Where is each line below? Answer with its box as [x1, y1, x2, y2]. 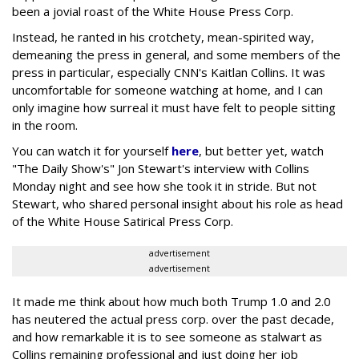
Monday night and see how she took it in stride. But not [12, 177, 317, 194]
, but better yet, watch [199, 142, 324, 159]
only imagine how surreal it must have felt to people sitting [12, 99, 336, 115]
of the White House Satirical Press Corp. [12, 212, 233, 229]
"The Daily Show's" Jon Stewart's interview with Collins [12, 159, 309, 176]
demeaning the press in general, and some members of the [12, 46, 341, 63]
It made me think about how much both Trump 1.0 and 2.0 [12, 292, 331, 309]
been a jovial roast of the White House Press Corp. [12, 2, 293, 19]
